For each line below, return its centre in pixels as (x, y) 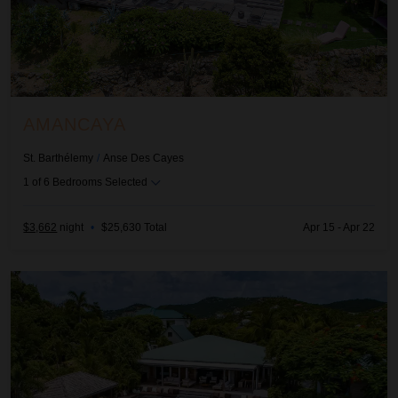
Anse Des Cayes (144, 158)
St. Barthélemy (59, 158)
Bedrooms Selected (100, 182)
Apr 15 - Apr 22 (338, 228)
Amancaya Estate (65, 280)
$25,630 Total (135, 228)
